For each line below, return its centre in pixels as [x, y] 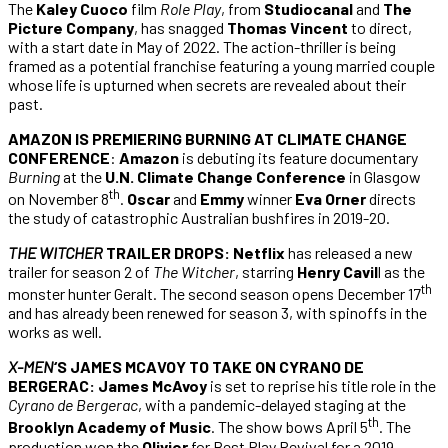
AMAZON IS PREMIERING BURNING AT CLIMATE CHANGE [207, 138]
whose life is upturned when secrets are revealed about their [207, 84]
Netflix [259, 253]
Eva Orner [330, 199]
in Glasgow [383, 176]
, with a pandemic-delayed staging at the [272, 405]
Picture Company [71, 27]
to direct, [380, 27]
